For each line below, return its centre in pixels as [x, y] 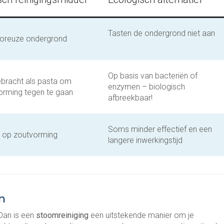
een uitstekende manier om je [142, 215]
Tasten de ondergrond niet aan [161, 33]
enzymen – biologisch [146, 87]
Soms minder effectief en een [160, 129]
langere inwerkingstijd [147, 140]
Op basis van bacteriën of [153, 76]
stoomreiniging [63, 215]
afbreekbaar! [132, 98]
